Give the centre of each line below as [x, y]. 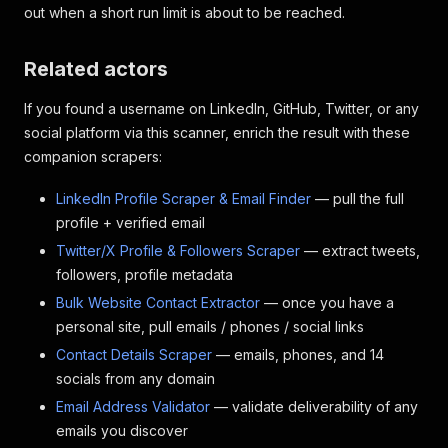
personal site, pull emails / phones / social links [210, 326]
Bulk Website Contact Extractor [158, 302]
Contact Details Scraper [134, 354]
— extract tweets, [360, 250]
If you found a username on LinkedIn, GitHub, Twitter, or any [221, 108]
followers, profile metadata [144, 274]
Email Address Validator [133, 406]
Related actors [96, 69]
